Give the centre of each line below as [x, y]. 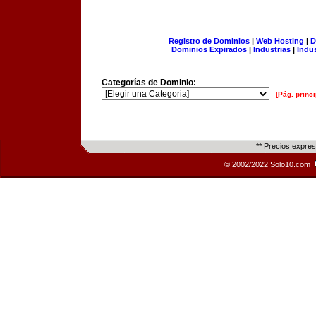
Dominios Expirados [209, 49]
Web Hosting [280, 41]
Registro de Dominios [209, 41]
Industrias [272, 49]
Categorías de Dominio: [149, 83]
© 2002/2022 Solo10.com [268, 164]
